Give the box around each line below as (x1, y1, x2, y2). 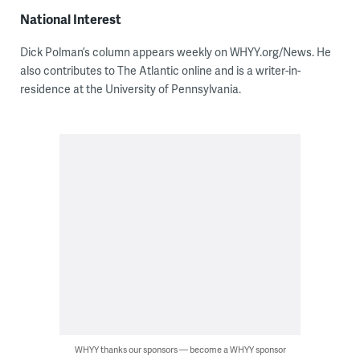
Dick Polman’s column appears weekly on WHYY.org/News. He (19, 43, 331, 59)
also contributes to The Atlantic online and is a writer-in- (19, 62, 301, 78)
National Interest (19, 9, 121, 28)
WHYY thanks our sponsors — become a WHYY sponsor (74, 342, 286, 355)
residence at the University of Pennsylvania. (19, 80, 241, 96)
